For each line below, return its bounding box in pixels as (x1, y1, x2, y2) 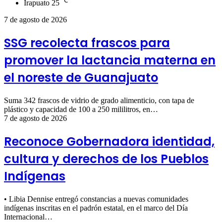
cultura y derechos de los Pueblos (4, 150, 209, 167)
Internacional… (4, 212, 53, 221)
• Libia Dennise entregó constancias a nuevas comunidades (4, 194, 188, 203)
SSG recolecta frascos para (4, 35, 170, 52)
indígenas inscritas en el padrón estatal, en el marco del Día (4, 203, 188, 212)
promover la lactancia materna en (4, 52, 216, 69)
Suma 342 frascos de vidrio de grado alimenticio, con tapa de (4, 96, 194, 105)
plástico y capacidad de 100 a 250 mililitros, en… (4, 105, 158, 114)
